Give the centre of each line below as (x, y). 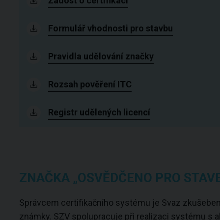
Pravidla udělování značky (101, 56)
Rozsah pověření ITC (90, 84)
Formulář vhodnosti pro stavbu (111, 28)
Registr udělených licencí (99, 112)
